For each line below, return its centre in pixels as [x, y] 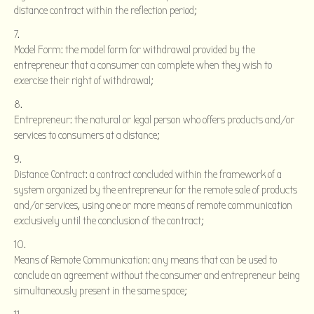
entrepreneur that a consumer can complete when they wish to [143, 65]
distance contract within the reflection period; [105, 10]
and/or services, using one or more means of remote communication [153, 205]
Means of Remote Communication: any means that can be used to [145, 260]
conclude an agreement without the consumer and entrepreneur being [157, 275]
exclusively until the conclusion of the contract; [109, 220]
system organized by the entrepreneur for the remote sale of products [156, 190]
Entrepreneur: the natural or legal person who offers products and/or [154, 120]
